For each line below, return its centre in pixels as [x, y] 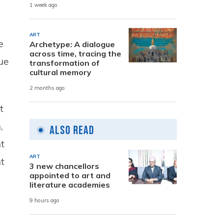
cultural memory [60, 72]
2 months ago [47, 88]
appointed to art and [70, 175]
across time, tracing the [75, 53]
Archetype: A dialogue [72, 44]
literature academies [70, 184]
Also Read [72, 130]
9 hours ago [44, 201]
